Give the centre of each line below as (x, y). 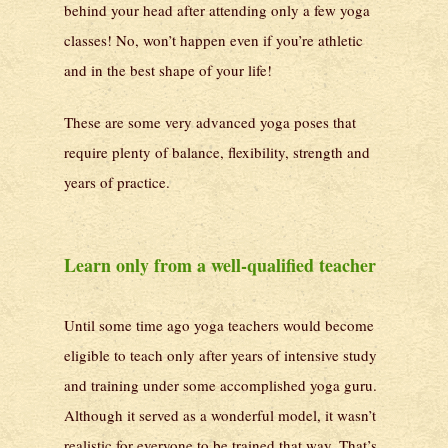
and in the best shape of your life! (168, 69)
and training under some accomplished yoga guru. (220, 384)
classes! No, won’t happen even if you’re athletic (213, 39)
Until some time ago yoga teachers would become (219, 324)
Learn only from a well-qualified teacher (220, 264)
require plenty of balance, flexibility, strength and (217, 152)
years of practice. (117, 182)
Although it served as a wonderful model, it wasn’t (220, 414)
